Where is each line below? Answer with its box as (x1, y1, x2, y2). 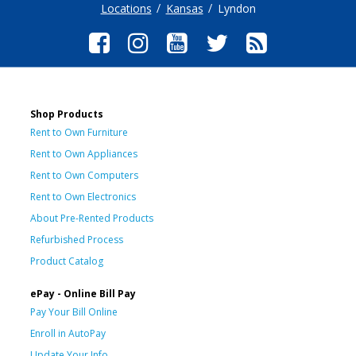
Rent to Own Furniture (30, 125, 128, 139)
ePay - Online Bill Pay (30, 286, 136, 300)
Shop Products (30, 106, 103, 121)
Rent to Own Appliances (30, 146, 137, 161)
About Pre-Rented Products (30, 211, 153, 225)
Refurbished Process (30, 232, 123, 246)
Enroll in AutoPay (30, 326, 106, 340)
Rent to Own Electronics (30, 189, 136, 203)
